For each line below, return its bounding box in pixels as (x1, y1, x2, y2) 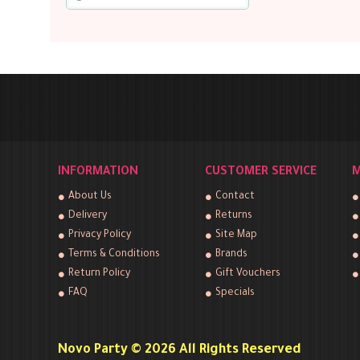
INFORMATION (58, 166, 138, 179)
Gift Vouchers (215, 268, 280, 280)
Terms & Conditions (68, 249, 160, 260)
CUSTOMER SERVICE (205, 166, 317, 179)
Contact (215, 191, 255, 202)
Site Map (215, 230, 257, 241)
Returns (215, 211, 252, 222)
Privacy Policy (68, 230, 131, 241)
